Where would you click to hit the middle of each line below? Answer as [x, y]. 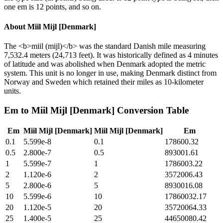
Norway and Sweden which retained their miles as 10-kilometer [104, 82]
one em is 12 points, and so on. [53, 7]
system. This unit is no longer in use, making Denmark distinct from [110, 73]
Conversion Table [152, 110]
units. [12, 91]
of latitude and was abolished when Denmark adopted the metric [105, 64]
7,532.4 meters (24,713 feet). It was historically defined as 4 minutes [111, 55]
